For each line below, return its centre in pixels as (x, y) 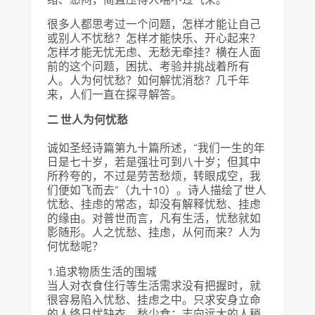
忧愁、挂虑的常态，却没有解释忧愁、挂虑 (154, 204)
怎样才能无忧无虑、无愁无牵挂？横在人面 (154, 52)
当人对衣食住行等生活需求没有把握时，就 (154, 285)
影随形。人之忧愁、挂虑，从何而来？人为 (154, 232)
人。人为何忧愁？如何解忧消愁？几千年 (149, 81)
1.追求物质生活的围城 (102, 271)
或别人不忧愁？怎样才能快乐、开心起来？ (154, 38)
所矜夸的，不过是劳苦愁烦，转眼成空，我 (154, 176)
